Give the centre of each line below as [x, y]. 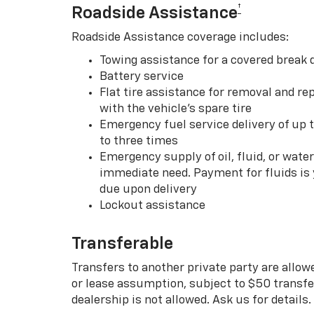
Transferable [122, 244]
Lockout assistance [152, 205]
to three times [139, 141]
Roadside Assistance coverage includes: [180, 37]
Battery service [142, 76]
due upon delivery [148, 189]
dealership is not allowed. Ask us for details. [191, 300]
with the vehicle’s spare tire [176, 109]
